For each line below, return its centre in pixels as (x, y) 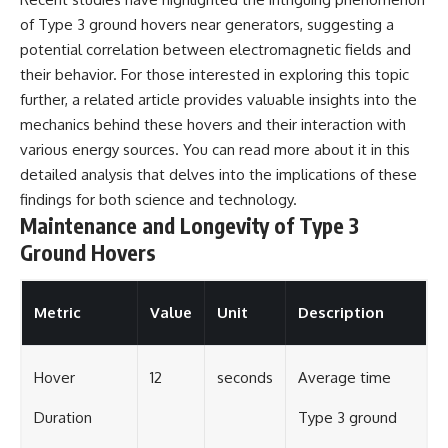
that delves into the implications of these (275, 174)
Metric (57, 313)
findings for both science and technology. (158, 199)
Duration (63, 418)
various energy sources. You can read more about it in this (215, 149)
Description (341, 313)
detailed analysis (76, 174)
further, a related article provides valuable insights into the (218, 99)
